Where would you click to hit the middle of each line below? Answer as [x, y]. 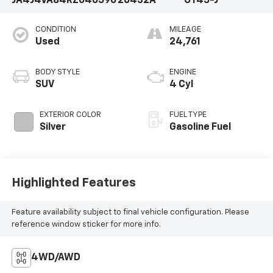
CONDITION [55, 29]
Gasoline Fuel [200, 127]
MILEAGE [185, 29]
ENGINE [183, 72]
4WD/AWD [55, 257]
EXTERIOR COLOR [70, 115]
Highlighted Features [73, 183]
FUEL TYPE [188, 115]
